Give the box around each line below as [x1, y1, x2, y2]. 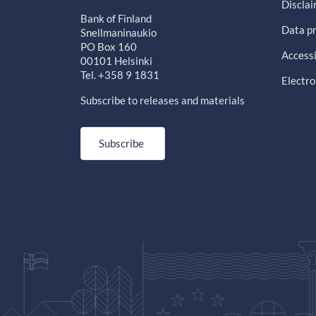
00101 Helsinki [80, 54, 152, 68]
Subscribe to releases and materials [80, 94, 245, 107]
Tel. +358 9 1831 [80, 68, 159, 82]
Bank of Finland [80, 12, 152, 25]
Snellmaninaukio [80, 26, 157, 39]
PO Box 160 [80, 40, 137, 54]
